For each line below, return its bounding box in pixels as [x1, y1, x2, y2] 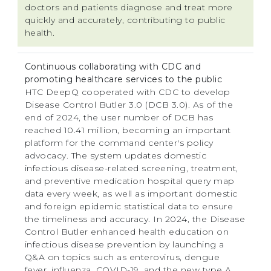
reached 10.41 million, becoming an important [24, 124, 231, 135]
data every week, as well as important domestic [24, 188, 238, 199]
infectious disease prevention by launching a [24, 238, 224, 250]
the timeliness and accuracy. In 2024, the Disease [24, 213, 246, 224]
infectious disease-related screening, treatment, [24, 162, 238, 174]
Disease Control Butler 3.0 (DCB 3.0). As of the [24, 99, 233, 110]
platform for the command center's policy [24, 137, 214, 148]
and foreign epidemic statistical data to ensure [24, 200, 233, 212]
